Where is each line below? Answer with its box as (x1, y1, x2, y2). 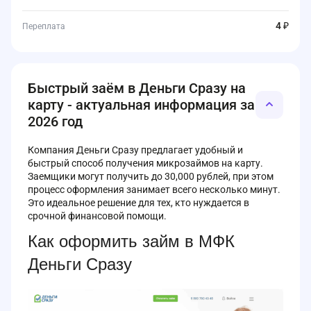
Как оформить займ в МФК (28, 232, 235, 251)
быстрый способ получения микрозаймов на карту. (28, 158, 263, 169)
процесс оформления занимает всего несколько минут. (28, 184, 280, 195)
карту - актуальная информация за (28, 96, 255, 113)
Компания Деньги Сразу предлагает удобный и (28, 144, 243, 155)
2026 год (28, 113, 83, 130)
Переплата (22, 22, 65, 31)
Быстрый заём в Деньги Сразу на (28, 80, 246, 96)
